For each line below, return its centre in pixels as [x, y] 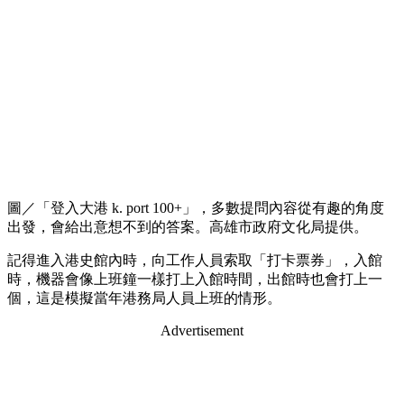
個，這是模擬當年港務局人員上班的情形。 [144, 298]
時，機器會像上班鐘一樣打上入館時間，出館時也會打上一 [195, 280]
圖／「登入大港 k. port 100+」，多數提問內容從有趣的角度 [196, 208]
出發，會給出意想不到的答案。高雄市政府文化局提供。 [188, 227]
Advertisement [202, 331]
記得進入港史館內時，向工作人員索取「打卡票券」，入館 [195, 261]
